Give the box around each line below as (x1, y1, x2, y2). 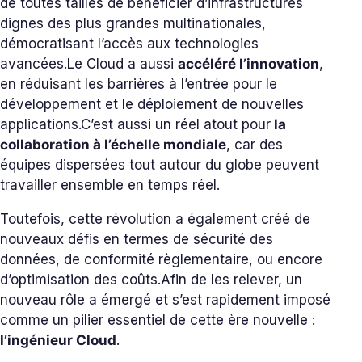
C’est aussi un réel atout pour (81, 116, 271, 133)
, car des (226, 136, 283, 153)
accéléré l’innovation (178, 55, 319, 72)
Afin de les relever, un (161, 271, 302, 288)
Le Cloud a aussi (67, 55, 178, 72)
